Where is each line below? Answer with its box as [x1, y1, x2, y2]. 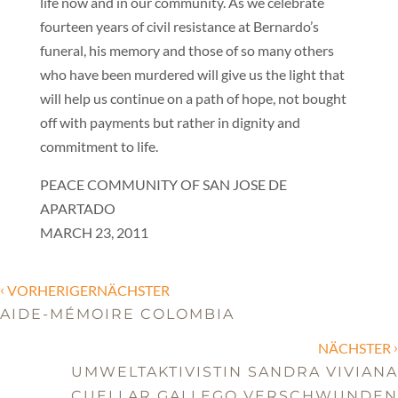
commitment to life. [39, 138, 158, 155]
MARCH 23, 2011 [39, 224, 148, 241]
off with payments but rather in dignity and [39, 114, 300, 131]
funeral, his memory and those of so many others [39, 42, 334, 59]
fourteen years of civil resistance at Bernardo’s [39, 18, 319, 35]
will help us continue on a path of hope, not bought [39, 90, 346, 107]
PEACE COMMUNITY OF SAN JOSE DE [39, 176, 287, 193]
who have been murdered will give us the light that [39, 66, 345, 83]
